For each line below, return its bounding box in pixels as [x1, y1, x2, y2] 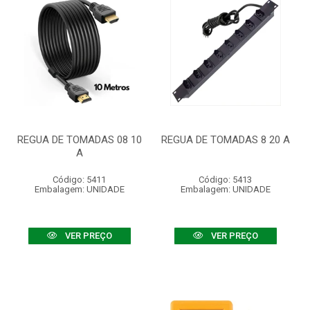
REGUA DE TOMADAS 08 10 [17, 134, 142, 146]
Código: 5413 [199, 174, 252, 185]
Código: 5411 [53, 174, 106, 185]
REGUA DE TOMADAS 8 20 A [161, 134, 290, 146]
